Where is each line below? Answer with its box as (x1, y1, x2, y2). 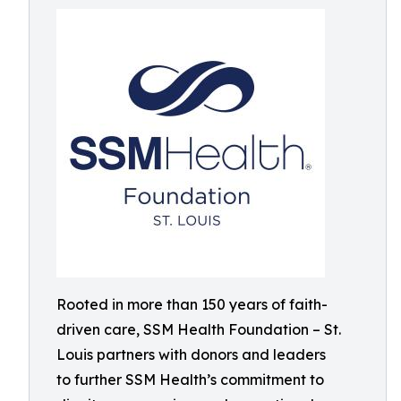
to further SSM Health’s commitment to (56, 371, 324, 388)
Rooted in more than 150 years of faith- (56, 295, 328, 313)
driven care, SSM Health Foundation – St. (56, 320, 341, 338)
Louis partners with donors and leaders (56, 346, 326, 363)
